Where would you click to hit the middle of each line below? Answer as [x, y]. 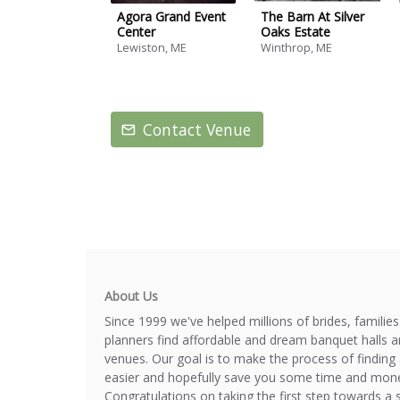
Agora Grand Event [171, 16]
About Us [131, 296]
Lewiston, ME [152, 48]
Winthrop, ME [297, 48]
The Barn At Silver [313, 16]
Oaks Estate [296, 31]
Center [136, 31]
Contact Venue [197, 130]
